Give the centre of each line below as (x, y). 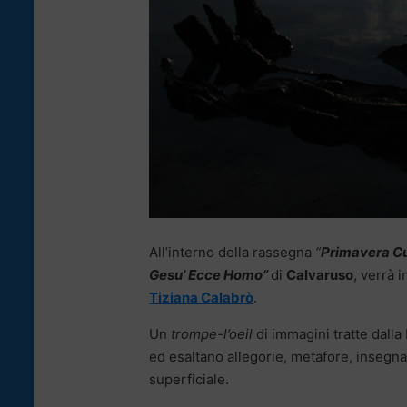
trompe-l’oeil (212, 334)
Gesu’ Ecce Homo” (210, 275)
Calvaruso (320, 275)
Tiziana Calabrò (201, 298)
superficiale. (189, 380)
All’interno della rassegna (230, 253)
